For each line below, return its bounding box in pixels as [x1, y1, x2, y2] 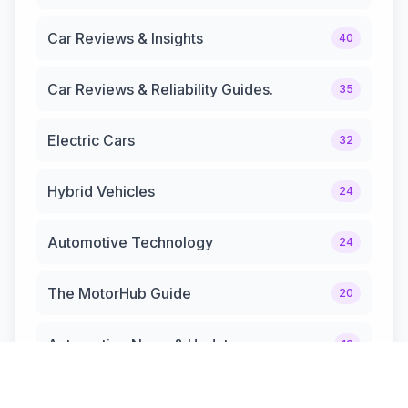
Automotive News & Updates [47, 334, 245, 353]
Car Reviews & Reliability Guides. [47, 79, 273, 98]
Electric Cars [47, 130, 135, 149]
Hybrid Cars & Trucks [47, 385, 192, 404]
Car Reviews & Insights [47, 28, 203, 47]
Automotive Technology [47, 232, 213, 251]
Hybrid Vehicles [47, 181, 155, 200]
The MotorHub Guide [47, 283, 191, 302]
